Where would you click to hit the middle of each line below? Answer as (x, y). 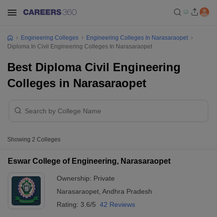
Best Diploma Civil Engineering (94, 67)
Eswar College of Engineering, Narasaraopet (89, 161)
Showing (20, 139)
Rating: (69, 204)
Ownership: (75, 178)
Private (104, 178)
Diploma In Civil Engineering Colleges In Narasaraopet (80, 46)
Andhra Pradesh (127, 191)
